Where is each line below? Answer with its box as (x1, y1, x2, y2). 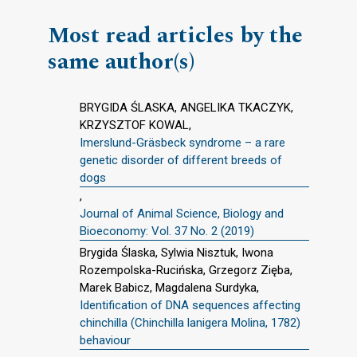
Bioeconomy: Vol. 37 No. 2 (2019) (80, 224, 254, 239)
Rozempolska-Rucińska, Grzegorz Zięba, (80, 263, 292, 277)
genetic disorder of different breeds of (80, 153, 282, 168)
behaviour (80, 333, 131, 347)
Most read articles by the (48, 18, 303, 53)
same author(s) (48, 45, 194, 80)
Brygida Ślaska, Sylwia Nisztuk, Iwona (80, 245, 273, 260)
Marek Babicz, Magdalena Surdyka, (80, 280, 259, 295)
